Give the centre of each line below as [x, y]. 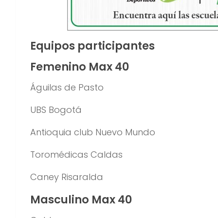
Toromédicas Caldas [76, 155]
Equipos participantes [92, 46]
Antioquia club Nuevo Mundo [93, 132]
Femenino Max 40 [80, 67]
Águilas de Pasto [67, 88]
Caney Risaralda [67, 177]
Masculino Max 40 [81, 200]
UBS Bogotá [56, 110]
